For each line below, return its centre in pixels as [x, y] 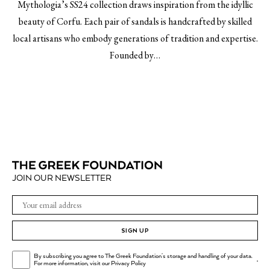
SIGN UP [135, 231]
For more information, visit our [72, 263]
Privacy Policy [128, 263]
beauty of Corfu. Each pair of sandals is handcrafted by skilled [135, 21]
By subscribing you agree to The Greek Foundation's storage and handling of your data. [143, 256]
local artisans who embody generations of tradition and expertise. [135, 38]
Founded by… [135, 55]
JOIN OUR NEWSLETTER [62, 178]
